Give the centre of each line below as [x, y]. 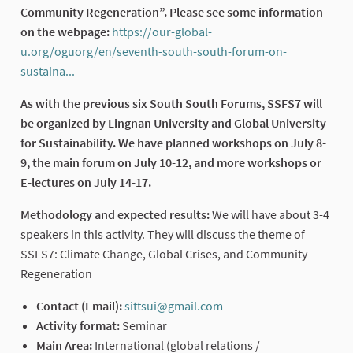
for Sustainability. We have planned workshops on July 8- [173, 142]
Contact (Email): [80, 305]
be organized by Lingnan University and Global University [173, 123]
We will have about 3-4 [269, 214]
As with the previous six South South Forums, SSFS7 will [171, 103]
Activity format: [79, 325]
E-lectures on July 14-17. [86, 182]
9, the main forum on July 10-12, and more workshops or [171, 162]
